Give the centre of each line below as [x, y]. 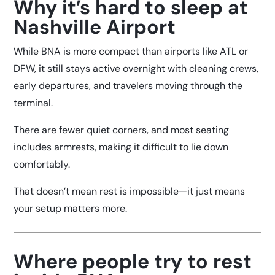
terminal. [33, 103]
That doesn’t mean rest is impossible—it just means [130, 192]
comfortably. [42, 165]
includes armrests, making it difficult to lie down [121, 147]
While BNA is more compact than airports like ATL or [131, 52]
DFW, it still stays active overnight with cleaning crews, [136, 69]
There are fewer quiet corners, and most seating [122, 130]
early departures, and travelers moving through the [128, 86]
